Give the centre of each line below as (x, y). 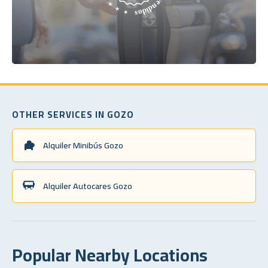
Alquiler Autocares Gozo (88, 185)
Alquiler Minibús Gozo (83, 145)
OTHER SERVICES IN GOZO (73, 114)
